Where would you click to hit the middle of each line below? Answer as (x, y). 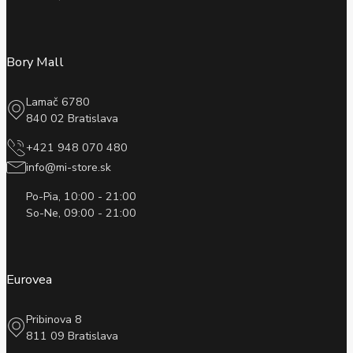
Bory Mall (35, 62)
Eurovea (29, 280)
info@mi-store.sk (69, 167)
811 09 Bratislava (72, 336)
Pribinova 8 (54, 319)
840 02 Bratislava (72, 118)
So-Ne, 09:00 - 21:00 (81, 214)
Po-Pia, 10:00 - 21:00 (81, 197)
